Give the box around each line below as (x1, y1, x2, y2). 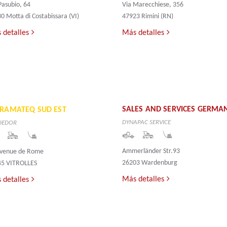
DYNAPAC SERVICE (122, 119, 171, 126)
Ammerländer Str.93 (122, 147, 180, 156)
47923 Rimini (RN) (122, 13, 173, 21)
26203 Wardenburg (122, 159, 177, 167)
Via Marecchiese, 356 (122, 1, 183, 9)
